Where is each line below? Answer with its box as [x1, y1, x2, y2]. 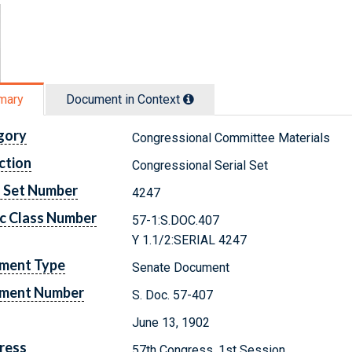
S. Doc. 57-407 [132, 287, 214, 302]
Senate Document [132, 259, 230, 275]
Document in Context [66, 91, 183, 107]
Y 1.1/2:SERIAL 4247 [132, 232, 247, 247]
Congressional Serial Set [132, 157, 269, 173]
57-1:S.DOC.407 [132, 212, 220, 228]
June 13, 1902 [132, 314, 211, 330]
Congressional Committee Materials [132, 130, 331, 145]
